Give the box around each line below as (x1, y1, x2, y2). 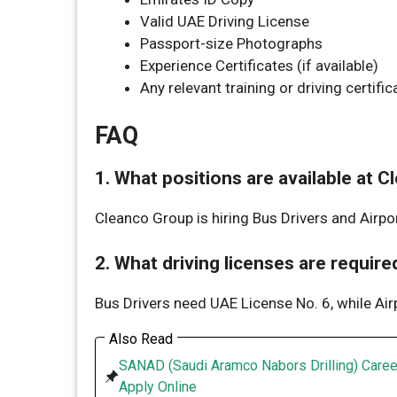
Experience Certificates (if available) (140, 56, 378, 74)
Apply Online (119, 378, 197, 395)
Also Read (109, 331, 173, 347)
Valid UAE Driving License (140, 12, 309, 30)
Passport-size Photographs (140, 34, 323, 52)
